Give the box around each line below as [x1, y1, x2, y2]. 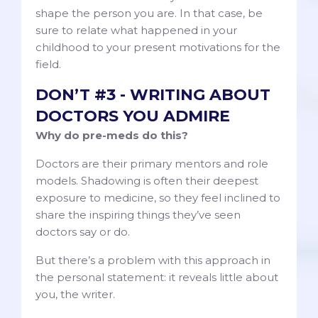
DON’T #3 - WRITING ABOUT [35, 85, 270, 105]
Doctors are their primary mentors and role [35, 157, 268, 171]
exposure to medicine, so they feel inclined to [35, 191, 280, 205]
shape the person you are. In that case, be [35, 6, 263, 21]
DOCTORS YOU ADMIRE [35, 106, 230, 126]
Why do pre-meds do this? [35, 128, 188, 143]
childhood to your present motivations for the [35, 40, 280, 55]
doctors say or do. [35, 225, 130, 239]
